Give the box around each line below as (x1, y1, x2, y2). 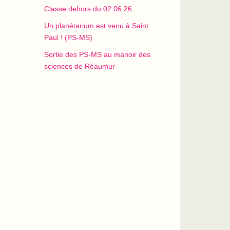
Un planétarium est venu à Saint (44, 22, 148, 30)
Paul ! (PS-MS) (44, 33, 92, 42)
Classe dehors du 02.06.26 (44, 5, 132, 13)
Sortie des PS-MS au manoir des (44, 50, 150, 59)
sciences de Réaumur (44, 62, 115, 70)
